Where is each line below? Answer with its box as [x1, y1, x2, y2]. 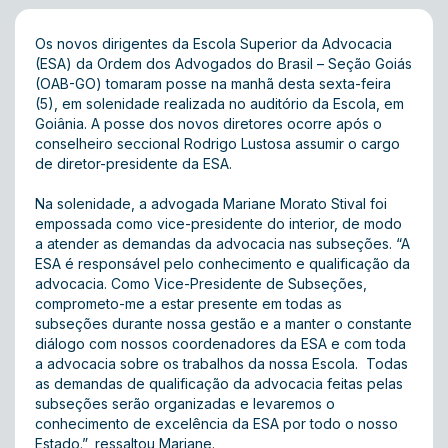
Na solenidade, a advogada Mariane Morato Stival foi [35, 195, 387, 212]
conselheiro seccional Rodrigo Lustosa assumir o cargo [35, 135, 400, 152]
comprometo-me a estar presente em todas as [35, 295, 342, 312]
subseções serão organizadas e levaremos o [35, 395, 335, 412]
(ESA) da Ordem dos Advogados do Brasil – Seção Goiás [35, 55, 412, 72]
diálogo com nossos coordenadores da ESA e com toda [35, 335, 406, 352]
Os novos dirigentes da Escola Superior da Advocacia [35, 35, 392, 52]
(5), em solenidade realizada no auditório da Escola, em [35, 95, 404, 112]
